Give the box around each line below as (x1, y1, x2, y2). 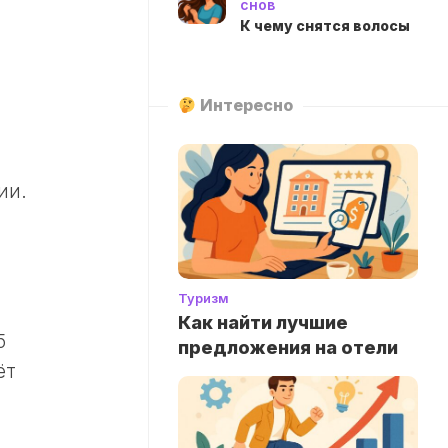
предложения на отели (178, 337, 398, 359)
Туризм (178, 290, 229, 307)
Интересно (196, 95, 294, 115)
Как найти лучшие (178, 312, 348, 334)
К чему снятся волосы (240, 17, 410, 34)
